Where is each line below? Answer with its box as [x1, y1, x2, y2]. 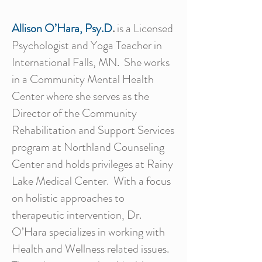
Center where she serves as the [12, 88, 149, 105]
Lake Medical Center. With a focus [12, 173, 171, 189]
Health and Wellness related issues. [12, 240, 171, 257]
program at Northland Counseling [12, 139, 164, 156]
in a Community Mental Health [12, 71, 154, 88]
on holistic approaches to [12, 189, 125, 206]
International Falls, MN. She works [12, 54, 170, 71]
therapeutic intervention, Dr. [12, 206, 142, 223]
